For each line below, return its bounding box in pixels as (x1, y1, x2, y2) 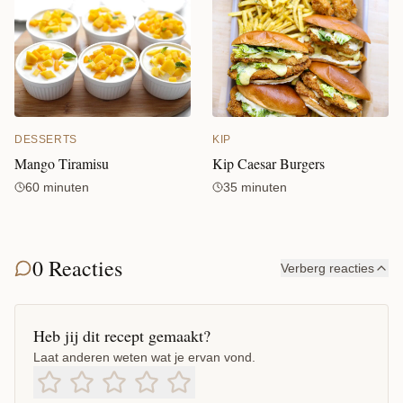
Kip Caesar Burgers (212, 154, 325, 174)
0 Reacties (32, 254, 122, 283)
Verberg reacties (281, 261, 374, 276)
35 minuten (223, 180, 287, 195)
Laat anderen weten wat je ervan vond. (33, 350, 255, 365)
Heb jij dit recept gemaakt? (33, 325, 210, 347)
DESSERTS (14, 132, 77, 146)
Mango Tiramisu (14, 153, 109, 173)
